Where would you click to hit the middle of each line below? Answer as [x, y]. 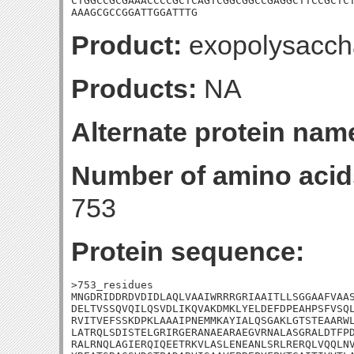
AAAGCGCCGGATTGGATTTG [134, 12]
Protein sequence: [188, 251]
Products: [134, 88]
